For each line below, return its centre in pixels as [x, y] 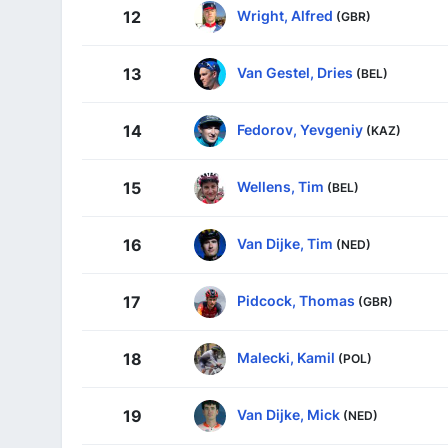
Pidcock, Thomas [296, 300]
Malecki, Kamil [286, 357]
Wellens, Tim [280, 186]
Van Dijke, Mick [288, 414]
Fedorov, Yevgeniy [300, 129]
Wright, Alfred [285, 15]
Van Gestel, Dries [295, 72]
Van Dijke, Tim [285, 243]
